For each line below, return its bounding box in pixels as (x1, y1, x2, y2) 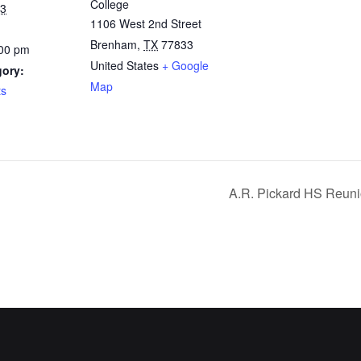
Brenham (90, 36, 137, 52)
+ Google (162, 57, 209, 73)
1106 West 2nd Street (90, 15, 201, 31)
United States (90, 57, 159, 73)
